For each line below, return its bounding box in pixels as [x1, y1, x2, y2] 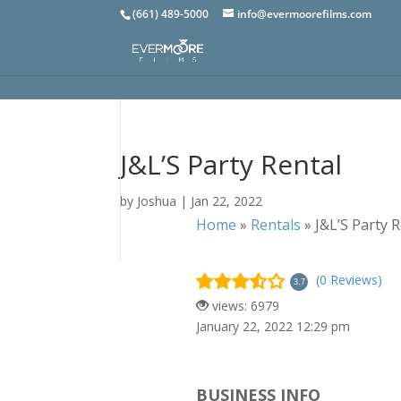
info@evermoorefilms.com [237, 6, 372, 21]
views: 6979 [209, 296, 280, 314]
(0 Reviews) [316, 271, 383, 289]
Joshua [137, 192, 177, 209]
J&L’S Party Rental [120, 146, 343, 183]
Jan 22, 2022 [191, 192, 263, 209]
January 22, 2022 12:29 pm [196, 317, 351, 335]
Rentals [251, 214, 302, 235]
